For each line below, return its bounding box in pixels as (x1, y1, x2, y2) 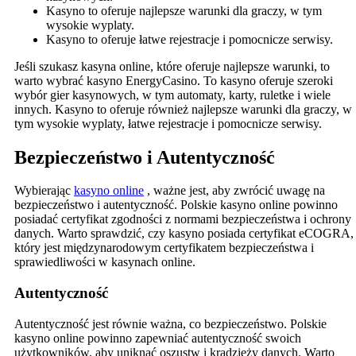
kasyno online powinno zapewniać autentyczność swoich (14, 331, 301, 345)
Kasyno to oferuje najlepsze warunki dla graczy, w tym (46, 3, 322, 17)
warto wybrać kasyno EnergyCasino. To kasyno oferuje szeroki (14, 73, 333, 87)
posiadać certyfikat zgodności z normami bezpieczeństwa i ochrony (14, 212, 351, 226)
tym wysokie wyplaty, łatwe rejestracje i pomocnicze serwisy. (14, 116, 322, 130)
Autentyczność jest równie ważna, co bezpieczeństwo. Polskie (14, 316, 327, 331)
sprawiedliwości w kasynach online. (14, 255, 195, 269)
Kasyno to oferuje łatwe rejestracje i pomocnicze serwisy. (46, 32, 333, 46)
